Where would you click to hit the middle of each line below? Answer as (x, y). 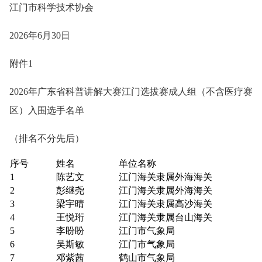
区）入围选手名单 (47, 110)
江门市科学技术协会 (51, 7)
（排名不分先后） (47, 138)
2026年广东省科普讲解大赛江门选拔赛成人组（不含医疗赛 (131, 91)
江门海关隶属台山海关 (166, 217)
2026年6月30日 (40, 35)
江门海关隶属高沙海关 (166, 204)
